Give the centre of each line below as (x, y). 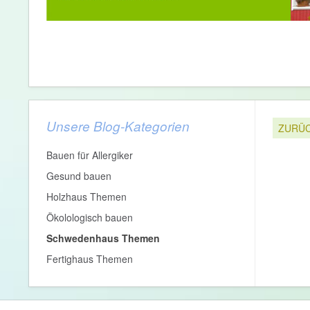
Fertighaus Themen (90, 259)
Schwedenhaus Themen (103, 238)
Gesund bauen (79, 176)
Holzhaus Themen (86, 197)
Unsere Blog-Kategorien (118, 126)
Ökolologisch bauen (90, 217)
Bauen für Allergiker (90, 155)
